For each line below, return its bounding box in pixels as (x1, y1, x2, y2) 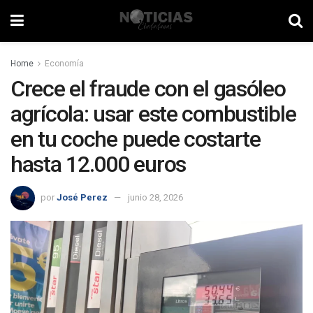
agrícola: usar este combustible (10, 101, 296, 127)
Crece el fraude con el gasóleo (10, 75, 286, 102)
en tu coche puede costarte (10, 126, 261, 152)
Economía (45, 59, 84, 68)
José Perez (57, 191, 108, 203)
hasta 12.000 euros (10, 151, 186, 177)
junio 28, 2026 (128, 191, 183, 203)
